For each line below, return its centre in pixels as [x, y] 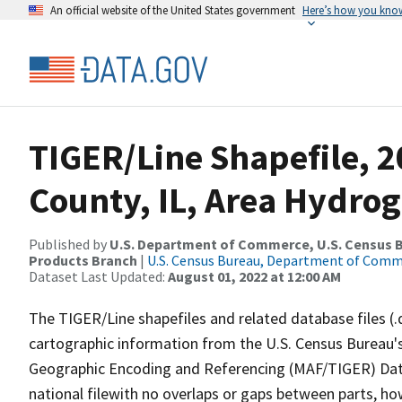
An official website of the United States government [173, 10]
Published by [69, 244]
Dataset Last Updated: [98, 276]
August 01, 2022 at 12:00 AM [254, 276]
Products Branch [83, 260]
